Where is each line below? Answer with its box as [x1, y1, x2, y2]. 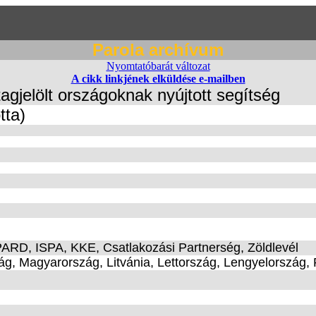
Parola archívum [92, 40, 224, 59]
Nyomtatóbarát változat [106, 60, 210, 72]
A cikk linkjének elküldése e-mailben [71, 73, 245, 85]
